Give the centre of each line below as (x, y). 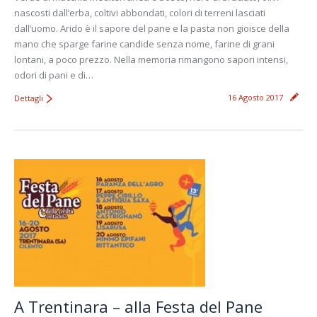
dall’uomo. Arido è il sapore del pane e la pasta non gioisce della (152, 28)
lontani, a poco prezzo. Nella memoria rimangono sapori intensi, (151, 59)
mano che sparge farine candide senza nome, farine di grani (144, 44)
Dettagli (29, 98)
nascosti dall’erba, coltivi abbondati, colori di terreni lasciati (140, 12)
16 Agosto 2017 (255, 97)
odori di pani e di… (54, 75)
